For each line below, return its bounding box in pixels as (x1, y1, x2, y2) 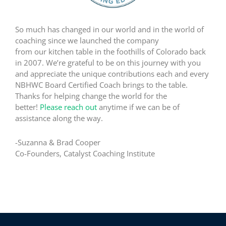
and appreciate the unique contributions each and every (15, 69, 209, 79)
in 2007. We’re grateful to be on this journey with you (15, 58, 201, 68)
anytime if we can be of (97, 102, 180, 112)
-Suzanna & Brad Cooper (15, 137, 100, 148)
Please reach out (40, 102, 97, 112)
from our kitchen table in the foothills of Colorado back (15, 46, 206, 57)
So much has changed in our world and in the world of (15, 24, 204, 35)
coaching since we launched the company (15, 35, 159, 46)
